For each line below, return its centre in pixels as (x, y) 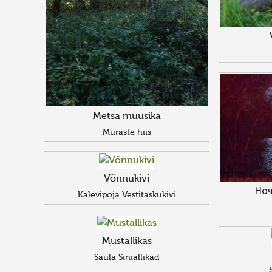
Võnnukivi (127, 179)
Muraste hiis (127, 132)
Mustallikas (127, 242)
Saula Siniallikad (127, 257)
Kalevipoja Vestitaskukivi (127, 195)
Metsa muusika (127, 116)
